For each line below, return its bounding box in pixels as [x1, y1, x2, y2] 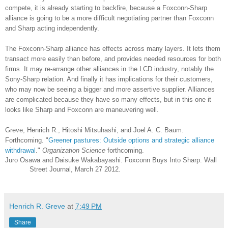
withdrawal [5, 146, 36, 154]
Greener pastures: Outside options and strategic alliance [48, 136, 214, 144]
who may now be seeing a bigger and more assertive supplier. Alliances [5, 85, 215, 93]
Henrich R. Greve [9, 202, 65, 210]
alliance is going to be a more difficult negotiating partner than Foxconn [5, 14, 214, 22]
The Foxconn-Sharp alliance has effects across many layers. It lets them [5, 44, 220, 52]
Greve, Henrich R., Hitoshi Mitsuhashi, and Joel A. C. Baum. [5, 126, 184, 134]
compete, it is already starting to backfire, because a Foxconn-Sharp [5, 4, 207, 12]
